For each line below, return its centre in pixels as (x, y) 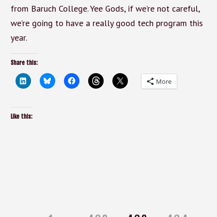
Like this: (21, 116)
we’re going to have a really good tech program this (107, 23)
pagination (18, 188)
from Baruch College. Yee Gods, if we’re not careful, (105, 8)
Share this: (24, 62)
